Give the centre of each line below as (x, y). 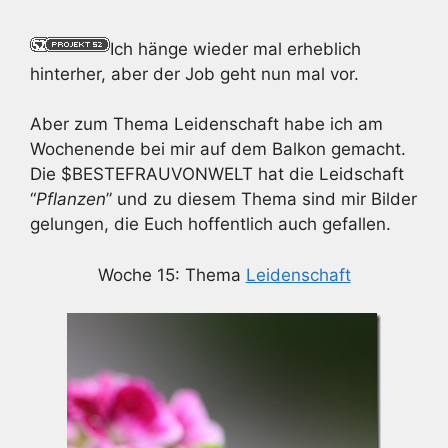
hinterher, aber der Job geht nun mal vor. (194, 73)
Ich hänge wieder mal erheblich (235, 48)
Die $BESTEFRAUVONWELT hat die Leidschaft (217, 174)
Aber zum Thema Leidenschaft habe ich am (206, 124)
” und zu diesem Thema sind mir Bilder (261, 199)
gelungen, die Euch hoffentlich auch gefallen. (210, 224)
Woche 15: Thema (171, 274)
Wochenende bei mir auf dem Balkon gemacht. (218, 149)
